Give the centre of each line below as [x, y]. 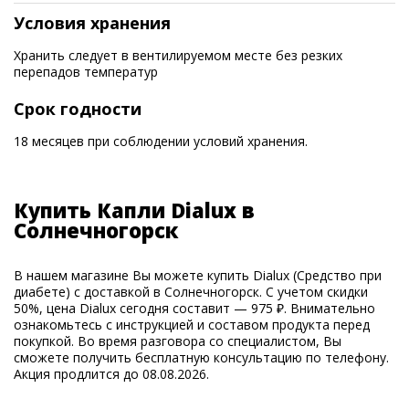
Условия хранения [92, 23]
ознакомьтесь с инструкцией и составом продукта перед [192, 325]
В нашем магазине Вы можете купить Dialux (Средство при [198, 275]
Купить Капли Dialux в [134, 210]
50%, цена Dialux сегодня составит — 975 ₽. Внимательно [194, 308]
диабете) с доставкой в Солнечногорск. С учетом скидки [191, 292]
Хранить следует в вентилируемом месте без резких [178, 55]
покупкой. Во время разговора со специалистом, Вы [178, 341]
